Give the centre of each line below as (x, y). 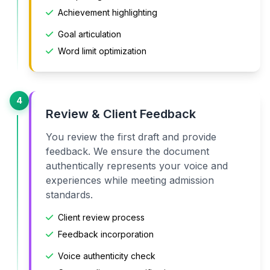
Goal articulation (89, 34)
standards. (69, 194)
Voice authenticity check (107, 256)
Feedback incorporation (106, 234)
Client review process (101, 217)
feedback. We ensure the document (127, 151)
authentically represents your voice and (137, 165)
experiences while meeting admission (130, 180)
